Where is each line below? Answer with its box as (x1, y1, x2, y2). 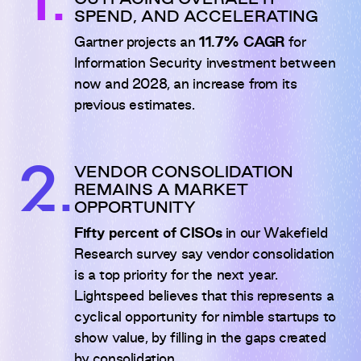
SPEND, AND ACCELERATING (74, 10, 318, 26)
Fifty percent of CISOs (74, 227, 222, 241)
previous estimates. (74, 99, 195, 113)
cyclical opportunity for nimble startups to (74, 311, 336, 325)
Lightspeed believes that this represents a (74, 290, 334, 304)
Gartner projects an (74, 36, 199, 50)
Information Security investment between (74, 57, 336, 71)
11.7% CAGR (199, 36, 284, 50)
